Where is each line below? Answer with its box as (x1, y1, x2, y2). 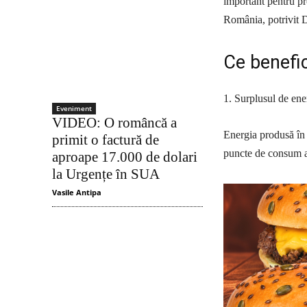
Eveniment (56, 103, 92, 114)
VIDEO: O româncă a (52, 114, 177, 132)
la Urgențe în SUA (52, 166, 160, 183)
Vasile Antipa (52, 187, 101, 198)
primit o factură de (52, 132, 159, 149)
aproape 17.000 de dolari (52, 149, 197, 166)
